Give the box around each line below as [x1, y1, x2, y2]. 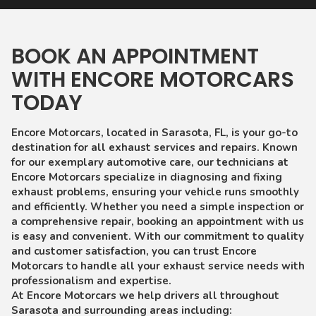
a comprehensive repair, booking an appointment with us [11, 214, 304, 229]
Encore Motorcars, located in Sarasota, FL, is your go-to [11, 126, 298, 140]
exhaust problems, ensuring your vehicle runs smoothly [11, 185, 299, 200]
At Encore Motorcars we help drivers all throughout [11, 288, 279, 303]
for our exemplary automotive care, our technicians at [11, 155, 288, 170]
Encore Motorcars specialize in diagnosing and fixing [11, 170, 282, 185]
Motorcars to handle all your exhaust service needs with [11, 259, 305, 274]
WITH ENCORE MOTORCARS [11, 65, 294, 95]
